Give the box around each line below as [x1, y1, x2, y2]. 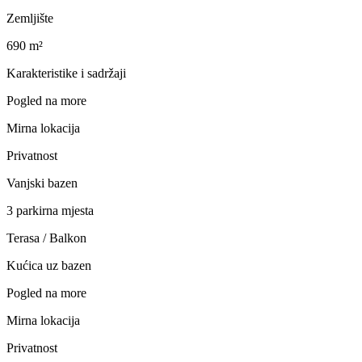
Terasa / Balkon [6, 230, 86, 245]
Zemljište [6, 11, 53, 25]
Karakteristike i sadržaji [6, 65, 126, 80]
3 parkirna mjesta [6, 203, 94, 217]
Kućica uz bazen [6, 258, 91, 272]
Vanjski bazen [6, 175, 78, 190]
